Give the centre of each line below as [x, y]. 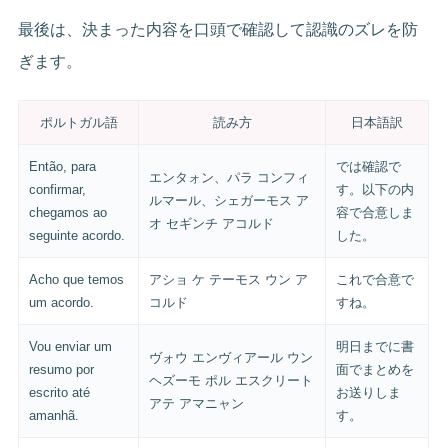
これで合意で [375, 280]
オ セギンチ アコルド [212, 224]
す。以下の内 [375, 190]
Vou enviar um [71, 347]
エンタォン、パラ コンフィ [229, 178]
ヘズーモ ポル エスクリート [231, 381]
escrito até [60, 393]
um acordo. [62, 303]
